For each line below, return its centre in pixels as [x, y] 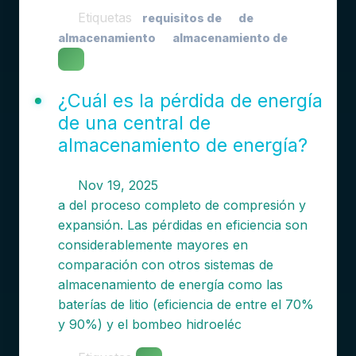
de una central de [134, 123]
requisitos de [182, 18]
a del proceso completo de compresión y [182, 205]
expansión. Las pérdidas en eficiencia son [182, 225]
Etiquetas [104, 17]
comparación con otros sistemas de [165, 265]
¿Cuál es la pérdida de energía [190, 101]
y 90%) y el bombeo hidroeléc [149, 324]
